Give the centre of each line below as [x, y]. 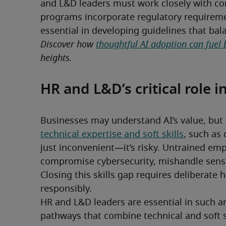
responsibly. [66, 189]
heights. [56, 59]
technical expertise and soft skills [112, 135]
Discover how [68, 45]
